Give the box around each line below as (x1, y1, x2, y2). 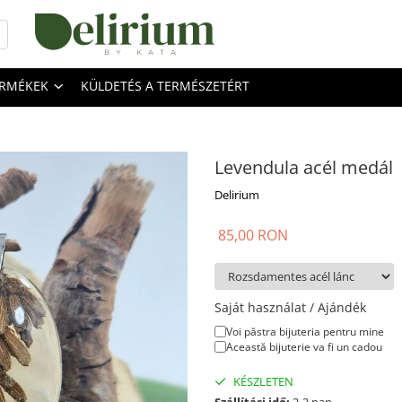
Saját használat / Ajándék (214, 299, 366, 316)
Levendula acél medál (214, 155, 393, 179)
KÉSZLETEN (231, 373, 293, 389)
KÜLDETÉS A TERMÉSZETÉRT (81, 77, 249, 94)
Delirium (214, 187, 259, 203)
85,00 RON (218, 225, 288, 245)
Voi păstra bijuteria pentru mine (226, 324, 384, 339)
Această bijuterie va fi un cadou (226, 339, 382, 354)
